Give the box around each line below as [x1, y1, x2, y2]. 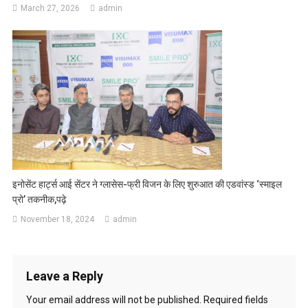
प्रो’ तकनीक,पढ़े [12, 194, 67, 206]
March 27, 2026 [21, 3, 80, 13]
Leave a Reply [25, 269, 103, 284]
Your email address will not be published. [25, 294, 201, 306]
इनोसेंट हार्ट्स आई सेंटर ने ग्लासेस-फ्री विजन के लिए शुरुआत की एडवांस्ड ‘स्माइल [12, 179, 283, 190]
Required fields [203, 294, 268, 306]
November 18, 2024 [21, 214, 95, 225]
